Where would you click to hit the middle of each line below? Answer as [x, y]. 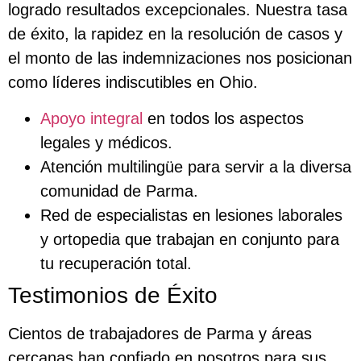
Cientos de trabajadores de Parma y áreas [160, 333]
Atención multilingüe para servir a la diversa [196, 166]
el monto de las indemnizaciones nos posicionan [180, 58]
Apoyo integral [91, 118]
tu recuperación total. [116, 263]
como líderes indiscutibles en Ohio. [133, 83]
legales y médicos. [106, 142]
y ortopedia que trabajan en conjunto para [190, 239]
